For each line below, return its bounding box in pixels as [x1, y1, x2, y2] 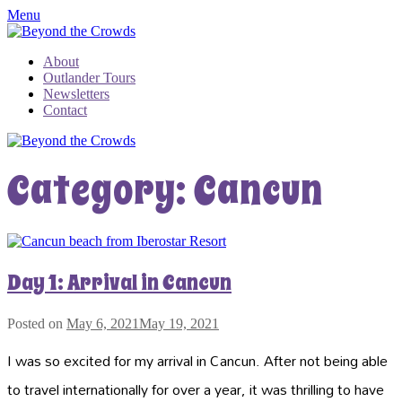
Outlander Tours [43, 70, 135, 85]
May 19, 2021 [139, 315, 219, 331]
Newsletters [43, 86, 109, 101]
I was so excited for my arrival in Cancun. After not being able [7, 345, 388, 375]
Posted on [7, 315, 66, 331]
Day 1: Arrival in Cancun [7, 267, 232, 298]
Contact [43, 102, 87, 118]
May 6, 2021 [66, 315, 139, 331]
